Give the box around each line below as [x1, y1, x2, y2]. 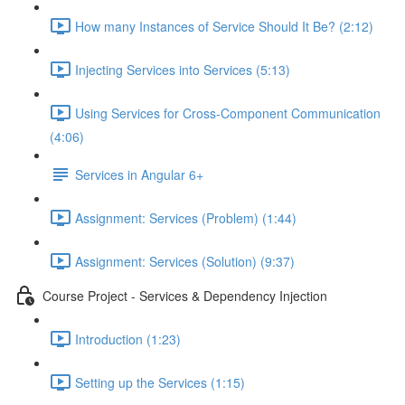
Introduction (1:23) [75, 329, 181, 348]
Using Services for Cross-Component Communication [75, 103, 381, 122]
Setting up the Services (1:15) [75, 372, 245, 391]
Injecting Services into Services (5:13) [75, 60, 290, 79]
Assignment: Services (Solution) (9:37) [75, 251, 295, 270]
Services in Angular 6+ [75, 165, 203, 184]
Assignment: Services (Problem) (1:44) [75, 208, 297, 227]
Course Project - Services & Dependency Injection [42, 286, 327, 305]
